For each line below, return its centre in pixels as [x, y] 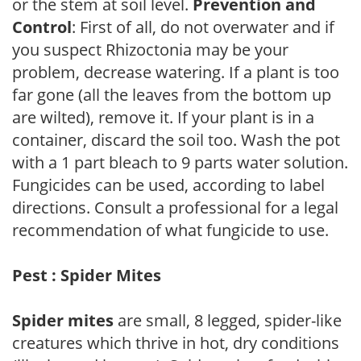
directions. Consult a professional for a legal [175, 207]
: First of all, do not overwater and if [203, 27]
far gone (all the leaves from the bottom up [172, 94]
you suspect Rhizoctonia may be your [150, 49]
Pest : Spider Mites [87, 275]
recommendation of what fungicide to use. [170, 230]
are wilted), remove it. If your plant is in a [163, 117]
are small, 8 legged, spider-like [228, 320]
